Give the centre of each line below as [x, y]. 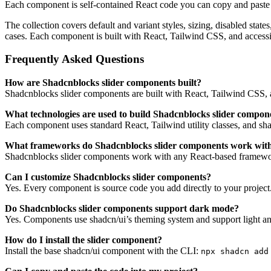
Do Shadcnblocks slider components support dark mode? [122, 209]
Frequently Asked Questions [74, 59]
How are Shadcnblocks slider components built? [103, 83]
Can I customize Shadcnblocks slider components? [108, 177]
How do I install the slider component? [83, 240]
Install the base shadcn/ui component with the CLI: [103, 251]
